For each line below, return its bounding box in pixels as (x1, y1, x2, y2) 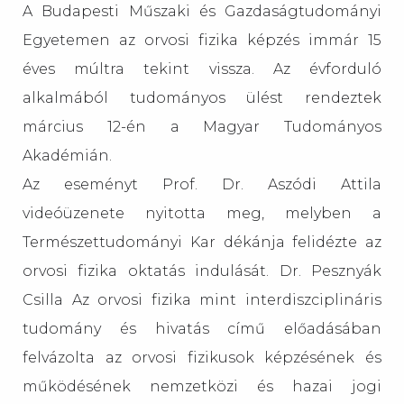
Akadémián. (23, 147, 112, 164)
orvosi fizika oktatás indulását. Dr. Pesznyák (23, 262, 381, 280)
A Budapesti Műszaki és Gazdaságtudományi (23, 3, 381, 20)
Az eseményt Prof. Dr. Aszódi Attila (23, 176, 381, 193)
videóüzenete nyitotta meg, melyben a (23, 205, 381, 222)
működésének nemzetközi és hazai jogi (23, 378, 381, 395)
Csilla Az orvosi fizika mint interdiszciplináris (23, 291, 381, 308)
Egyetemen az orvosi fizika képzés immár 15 (23, 32, 381, 49)
